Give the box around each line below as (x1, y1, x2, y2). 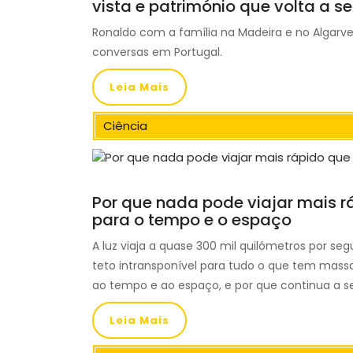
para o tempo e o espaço (92, 209, 292, 231)
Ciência (103, 117, 147, 134)
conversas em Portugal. (92, 44, 222, 60)
